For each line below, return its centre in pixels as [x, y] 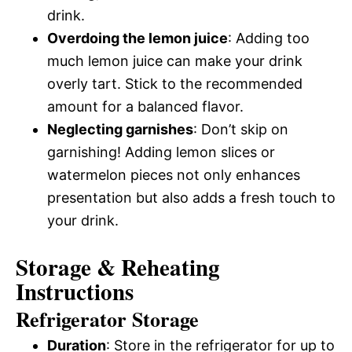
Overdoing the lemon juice [137, 38]
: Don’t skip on [241, 130]
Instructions [75, 292]
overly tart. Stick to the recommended [175, 84]
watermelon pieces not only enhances [174, 175]
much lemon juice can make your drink [175, 61]
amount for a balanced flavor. [145, 107]
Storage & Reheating [118, 268]
